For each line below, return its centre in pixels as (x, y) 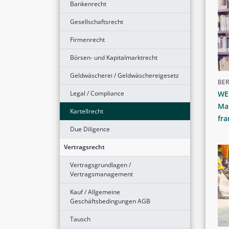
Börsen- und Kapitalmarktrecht (114, 57)
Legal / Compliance (97, 93)
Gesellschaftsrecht (97, 21)
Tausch (80, 219)
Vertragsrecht (84, 147)
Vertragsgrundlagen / (100, 165)
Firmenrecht (87, 39)
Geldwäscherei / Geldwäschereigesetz (124, 75)
